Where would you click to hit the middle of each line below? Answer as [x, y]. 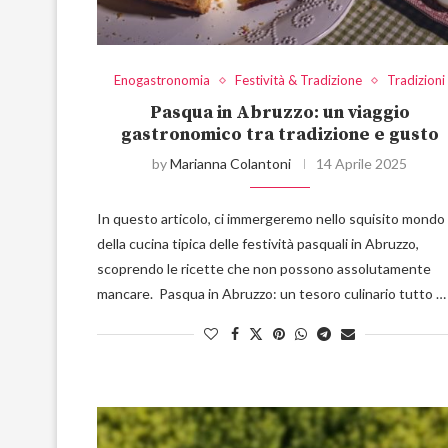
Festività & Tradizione [299, 80]
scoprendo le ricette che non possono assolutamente [264, 269]
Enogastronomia [162, 80]
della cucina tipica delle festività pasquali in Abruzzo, [258, 244]
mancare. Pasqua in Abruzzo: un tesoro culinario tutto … [271, 294]
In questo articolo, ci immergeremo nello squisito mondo [271, 219]
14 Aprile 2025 [362, 164]
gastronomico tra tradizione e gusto [279, 135]
